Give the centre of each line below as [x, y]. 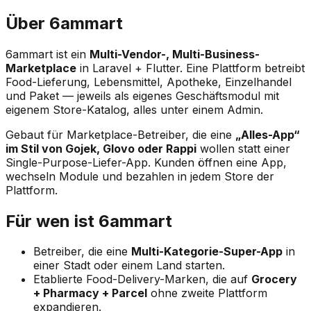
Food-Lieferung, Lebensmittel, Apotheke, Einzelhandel [149, 82]
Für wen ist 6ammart [89, 221]
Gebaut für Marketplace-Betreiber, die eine [120, 134]
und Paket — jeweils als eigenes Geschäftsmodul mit [142, 95]
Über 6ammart [64, 23]
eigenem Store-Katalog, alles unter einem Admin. [134, 109]
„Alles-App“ [268, 134]
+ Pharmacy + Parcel [90, 293]
